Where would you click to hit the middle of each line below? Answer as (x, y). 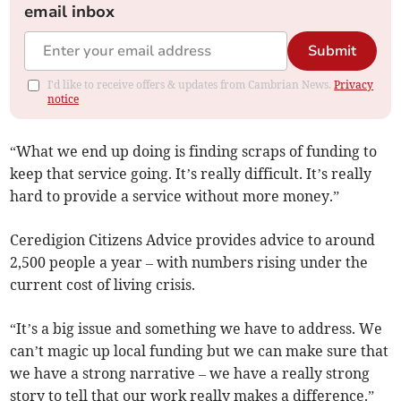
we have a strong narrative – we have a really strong (190, 374)
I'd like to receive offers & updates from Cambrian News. (191, 85)
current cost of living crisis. (103, 285)
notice (64, 99)
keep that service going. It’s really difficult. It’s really (191, 174)
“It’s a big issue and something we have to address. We (196, 329)
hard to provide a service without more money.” (175, 196)
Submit (332, 51)
